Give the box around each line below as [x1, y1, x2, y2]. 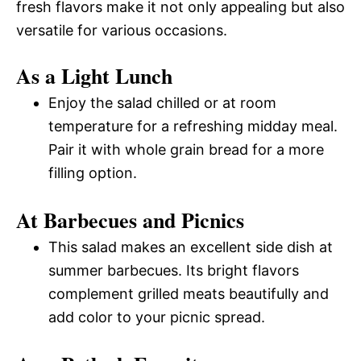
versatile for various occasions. [16, 21, 227, 39]
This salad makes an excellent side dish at [48, 238, 333, 255]
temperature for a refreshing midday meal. [48, 117, 338, 135]
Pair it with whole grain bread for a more [48, 140, 324, 158]
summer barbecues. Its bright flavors [48, 261, 299, 279]
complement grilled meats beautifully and [48, 284, 329, 302]
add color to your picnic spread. [48, 308, 265, 326]
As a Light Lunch [16, 60, 172, 91]
